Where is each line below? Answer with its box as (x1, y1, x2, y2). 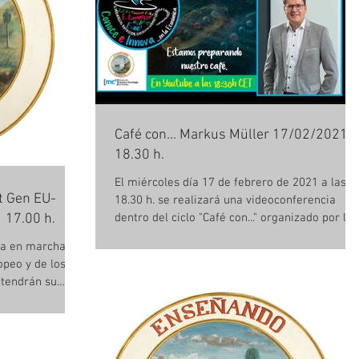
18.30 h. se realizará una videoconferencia (115, 193, 336, 208)
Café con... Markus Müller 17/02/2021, (115, 127, 351, 143)
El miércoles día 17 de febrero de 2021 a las (115, 175, 346, 190)
